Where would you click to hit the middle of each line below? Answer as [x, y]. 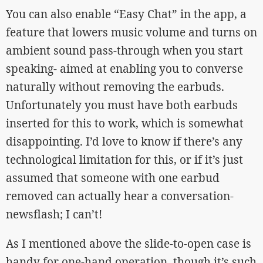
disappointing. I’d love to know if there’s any [124, 141]
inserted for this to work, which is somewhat [125, 123]
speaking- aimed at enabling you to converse [124, 68]
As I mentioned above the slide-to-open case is [129, 243]
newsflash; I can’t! [54, 214]
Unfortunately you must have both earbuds [122, 105]
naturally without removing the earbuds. [115, 87]
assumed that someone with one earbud [113, 178]
